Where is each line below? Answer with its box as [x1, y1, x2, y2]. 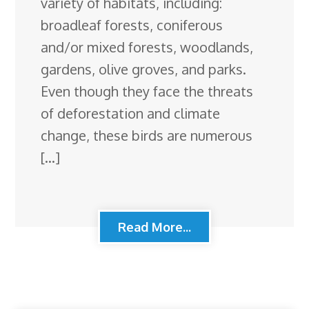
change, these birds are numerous [41, 126, 253, 144]
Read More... [118, 219, 191, 235]
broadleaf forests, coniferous [41, 15, 223, 34]
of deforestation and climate [41, 103, 221, 122]
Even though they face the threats [41, 81, 254, 100]
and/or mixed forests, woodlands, [41, 37, 254, 56]
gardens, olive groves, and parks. [41, 59, 247, 78]
